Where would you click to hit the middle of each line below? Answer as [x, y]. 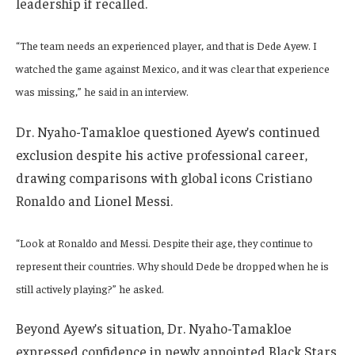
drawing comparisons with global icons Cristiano [164, 177]
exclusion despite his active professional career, [162, 154]
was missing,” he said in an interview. [102, 92]
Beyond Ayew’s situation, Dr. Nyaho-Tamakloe [154, 328]
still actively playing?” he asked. [90, 288]
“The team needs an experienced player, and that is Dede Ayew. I [166, 46]
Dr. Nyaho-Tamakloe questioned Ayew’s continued [168, 131]
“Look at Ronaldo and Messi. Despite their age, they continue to [164, 242]
